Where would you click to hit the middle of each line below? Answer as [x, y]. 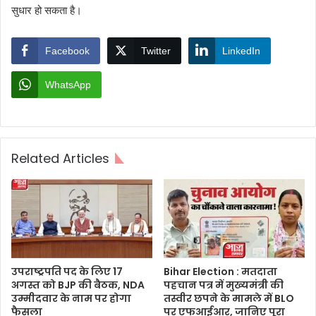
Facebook [67, 50]
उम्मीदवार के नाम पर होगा [71, 299]
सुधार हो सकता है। [47, 10]
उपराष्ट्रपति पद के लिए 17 [67, 272]
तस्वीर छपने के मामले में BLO [229, 299]
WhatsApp [68, 84]
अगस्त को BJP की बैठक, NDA [78, 285]
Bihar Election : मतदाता [220, 272]
